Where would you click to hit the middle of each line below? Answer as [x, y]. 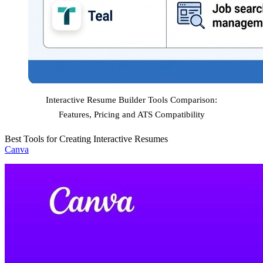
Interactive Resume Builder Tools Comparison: [131, 100]
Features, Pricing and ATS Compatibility [131, 114]
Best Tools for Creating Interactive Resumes [86, 139]
